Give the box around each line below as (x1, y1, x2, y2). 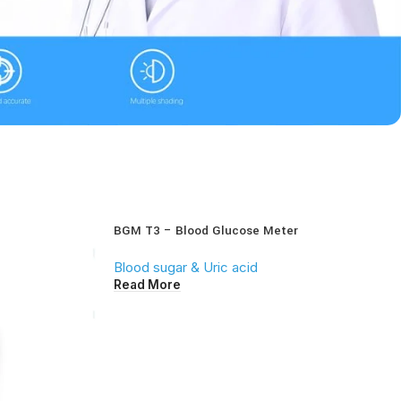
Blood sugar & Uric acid (114, 259, 258, 277)
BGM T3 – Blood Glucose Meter (114, 222, 298, 240)
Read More (114, 277, 181, 292)
